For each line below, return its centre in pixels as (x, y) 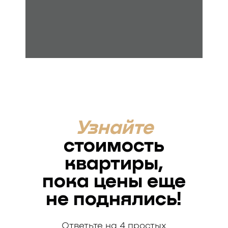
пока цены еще (114, 182)
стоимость (114, 146)
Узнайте (114, 128)
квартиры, (114, 164)
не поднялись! (114, 199)
